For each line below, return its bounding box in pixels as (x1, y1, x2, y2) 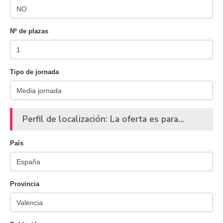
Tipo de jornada (10, 68, 59, 76)
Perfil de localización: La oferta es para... (22, 113, 184, 125)
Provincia (10, 180, 39, 188)
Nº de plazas (10, 27, 48, 35)
